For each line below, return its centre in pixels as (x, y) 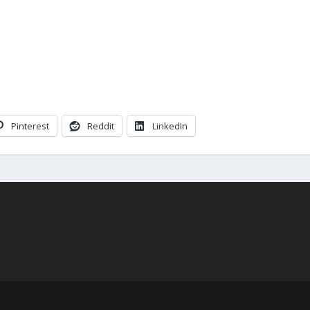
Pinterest (30, 126)
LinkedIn (170, 126)
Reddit (101, 126)
